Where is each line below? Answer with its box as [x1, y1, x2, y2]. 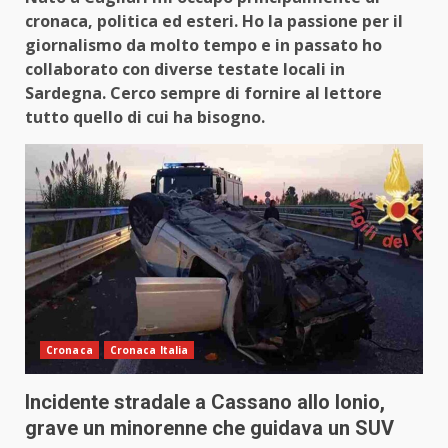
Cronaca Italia [109, 343, 189, 358]
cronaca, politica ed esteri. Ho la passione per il [25, 10, 403, 33]
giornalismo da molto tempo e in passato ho [25, 34, 382, 57]
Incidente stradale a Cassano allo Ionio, [25, 390, 385, 415]
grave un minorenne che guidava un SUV [25, 416, 394, 441]
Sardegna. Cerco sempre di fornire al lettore [25, 82, 382, 105]
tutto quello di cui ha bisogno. [25, 106, 265, 129]
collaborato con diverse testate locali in [25, 58, 345, 81]
